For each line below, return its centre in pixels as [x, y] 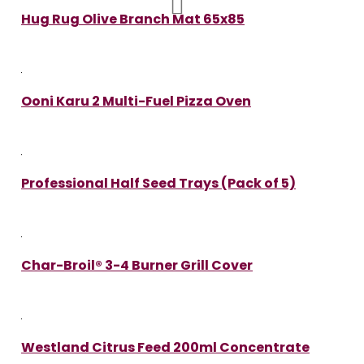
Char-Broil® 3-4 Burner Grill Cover [137, 265]
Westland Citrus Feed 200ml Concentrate [165, 347]
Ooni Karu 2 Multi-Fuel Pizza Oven [136, 101]
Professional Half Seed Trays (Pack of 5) [158, 183]
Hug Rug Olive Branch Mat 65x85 [133, 19]
